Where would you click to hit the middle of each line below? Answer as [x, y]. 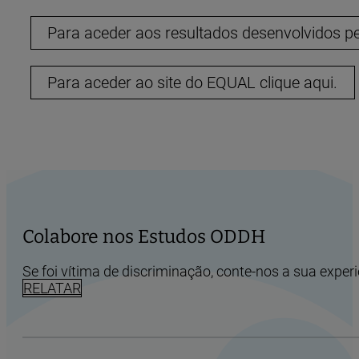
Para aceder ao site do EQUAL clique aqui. [193, 82]
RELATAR [52, 288]
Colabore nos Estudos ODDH [144, 237]
